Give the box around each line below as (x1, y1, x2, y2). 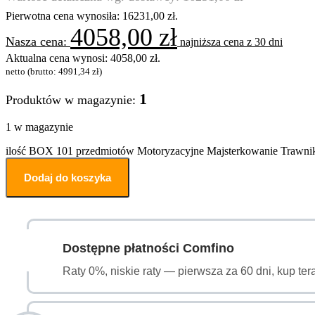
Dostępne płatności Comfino (63, 240, 234, 255)
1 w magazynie (6, 120, 73, 133)
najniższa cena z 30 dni (177, 35, 283, 48)
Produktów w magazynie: (6, 92, 139, 107)
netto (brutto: (6, 65, 58, 77)
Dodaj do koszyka (24, 171, 111, 184)
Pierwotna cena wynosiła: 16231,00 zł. (6, 9, 178, 22)
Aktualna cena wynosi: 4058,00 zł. (6, 51, 160, 64)
